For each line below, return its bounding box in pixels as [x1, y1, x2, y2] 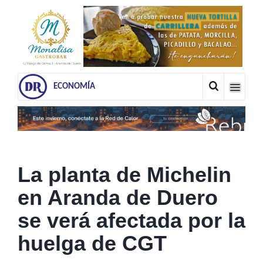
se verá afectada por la [18, 208, 245, 232]
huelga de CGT [18, 231, 167, 255]
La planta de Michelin [18, 162, 231, 187]
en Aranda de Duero [18, 185, 218, 210]
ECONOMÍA [53, 82, 95, 91]
